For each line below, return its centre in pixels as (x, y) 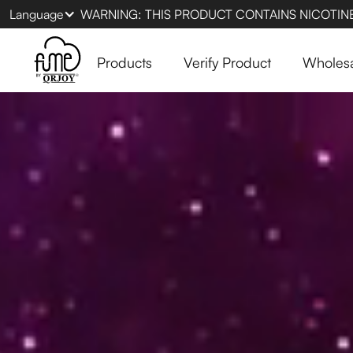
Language (36, 14)
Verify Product (227, 62)
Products (124, 62)
